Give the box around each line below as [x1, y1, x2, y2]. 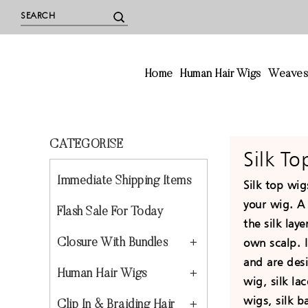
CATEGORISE [49, 139, 123, 151]
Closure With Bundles [57, 237, 168, 250]
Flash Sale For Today [57, 206, 163, 219]
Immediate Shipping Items [57, 175, 191, 188]
